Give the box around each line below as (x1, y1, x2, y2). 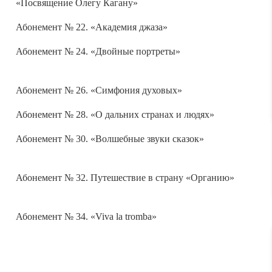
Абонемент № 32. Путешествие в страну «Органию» (15, 169, 234, 180)
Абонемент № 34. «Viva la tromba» (15, 208, 157, 219)
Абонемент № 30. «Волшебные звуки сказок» (15, 131, 204, 141)
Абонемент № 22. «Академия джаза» (15, 19, 168, 30)
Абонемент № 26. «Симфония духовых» (15, 82, 182, 93)
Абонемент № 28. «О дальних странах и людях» (15, 106, 214, 117)
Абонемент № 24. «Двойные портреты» (15, 43, 180, 54)
